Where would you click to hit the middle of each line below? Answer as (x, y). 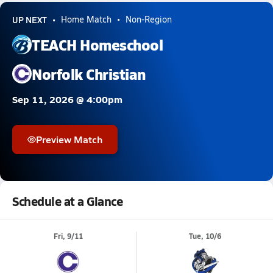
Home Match (86, 19)
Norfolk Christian (89, 73)
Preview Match (69, 139)
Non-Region (149, 19)
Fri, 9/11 (68, 236)
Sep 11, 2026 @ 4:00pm (67, 99)
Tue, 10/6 (205, 236)
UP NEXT (30, 19)
